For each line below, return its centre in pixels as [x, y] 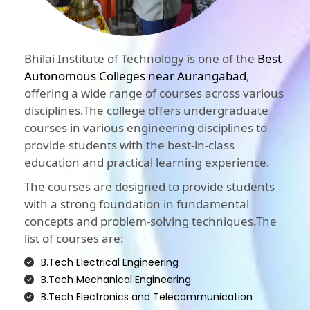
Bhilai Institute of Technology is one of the [141, 59]
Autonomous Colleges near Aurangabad [135, 76]
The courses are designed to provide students [149, 187]
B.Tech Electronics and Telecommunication [147, 297]
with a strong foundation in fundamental [137, 204]
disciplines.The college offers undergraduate [146, 111]
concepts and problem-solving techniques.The [151, 221]
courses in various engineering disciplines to [146, 128]
